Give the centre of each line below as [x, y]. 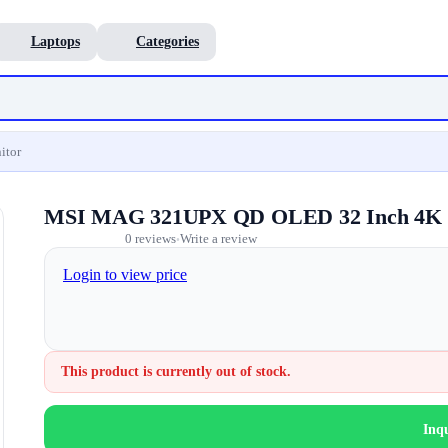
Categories [167, 41]
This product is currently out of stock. [176, 371]
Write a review [219, 238]
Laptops [55, 41]
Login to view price [125, 274]
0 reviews [151, 238]
